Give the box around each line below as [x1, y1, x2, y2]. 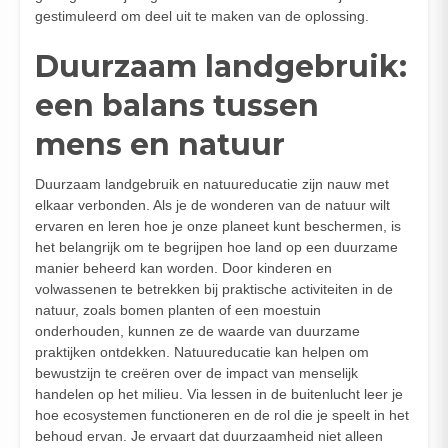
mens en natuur [35, 125, 285, 163]
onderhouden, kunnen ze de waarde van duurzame [35, 322, 360, 339]
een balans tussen [35, 86, 319, 124]
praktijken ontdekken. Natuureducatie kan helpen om [35, 343, 369, 360]
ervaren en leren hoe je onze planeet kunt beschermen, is [35, 217, 401, 234]
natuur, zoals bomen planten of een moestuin [35, 301, 321, 318]
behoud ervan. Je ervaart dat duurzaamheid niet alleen [35, 427, 383, 444]
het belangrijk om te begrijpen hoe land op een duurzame [35, 238, 398, 255]
